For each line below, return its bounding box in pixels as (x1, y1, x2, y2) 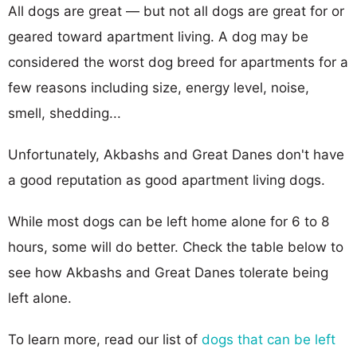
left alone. (8, 289, 72, 306)
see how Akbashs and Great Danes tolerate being (8, 264, 328, 280)
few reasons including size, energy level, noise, (8, 79, 309, 96)
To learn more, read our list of (8, 331, 202, 347)
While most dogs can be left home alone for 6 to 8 (8, 213, 329, 229)
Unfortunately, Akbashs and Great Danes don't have (8, 146, 344, 163)
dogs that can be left (202, 331, 335, 347)
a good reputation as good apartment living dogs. (8, 171, 325, 188)
